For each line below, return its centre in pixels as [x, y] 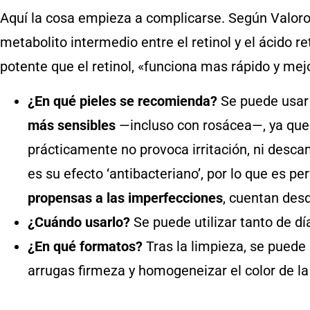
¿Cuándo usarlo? [79, 222]
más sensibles [72, 125]
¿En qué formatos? [85, 246]
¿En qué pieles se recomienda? [122, 101]
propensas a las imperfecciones [125, 198]
